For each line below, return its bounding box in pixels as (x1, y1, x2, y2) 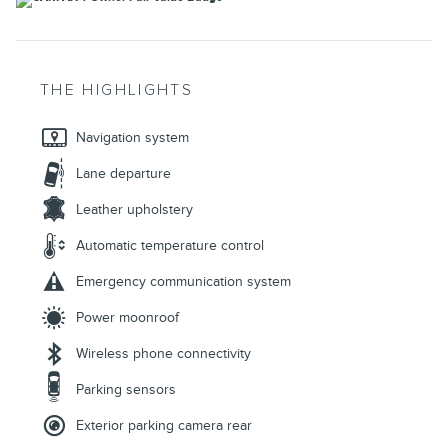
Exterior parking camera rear (76, 417, 252, 435)
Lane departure (76, 165, 171, 183)
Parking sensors (76, 381, 176, 399)
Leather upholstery (76, 201, 193, 219)
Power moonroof (76, 309, 179, 327)
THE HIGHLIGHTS (40, 81, 194, 101)
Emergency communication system (76, 273, 291, 291)
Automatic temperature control (76, 237, 264, 255)
